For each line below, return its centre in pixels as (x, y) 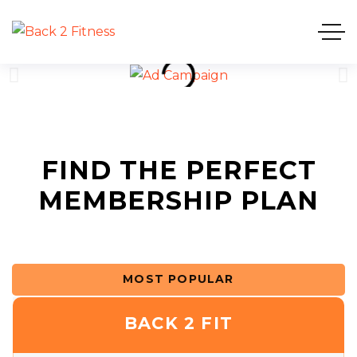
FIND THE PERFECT (178, 170)
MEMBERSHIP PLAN (178, 200)
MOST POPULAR (178, 279)
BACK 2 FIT (178, 323)
